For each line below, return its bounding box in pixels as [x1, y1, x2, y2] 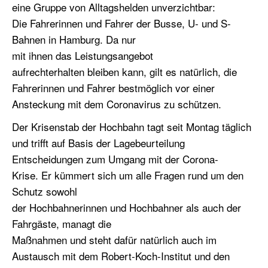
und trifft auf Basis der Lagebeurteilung [12, 135, 185, 150]
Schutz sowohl [12, 183, 77, 199]
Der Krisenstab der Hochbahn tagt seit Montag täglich [12, 118, 251, 134]
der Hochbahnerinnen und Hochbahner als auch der [12, 199, 241, 215]
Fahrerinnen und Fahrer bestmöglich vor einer [12, 80, 215, 95]
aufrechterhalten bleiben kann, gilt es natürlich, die [12, 63, 237, 79]
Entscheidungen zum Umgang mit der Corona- [12, 151, 218, 166]
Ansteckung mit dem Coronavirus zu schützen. [12, 96, 224, 111]
